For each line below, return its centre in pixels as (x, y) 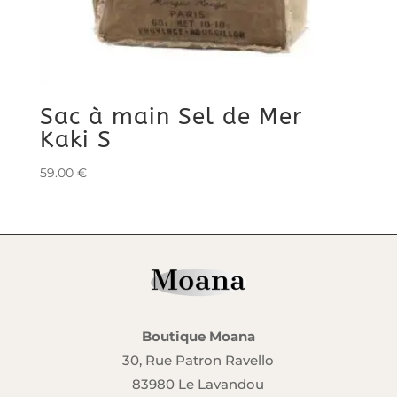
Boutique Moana (198, 337)
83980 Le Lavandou (198, 385)
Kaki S (75, 140)
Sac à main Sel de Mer (171, 117)
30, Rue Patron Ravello (198, 361)
